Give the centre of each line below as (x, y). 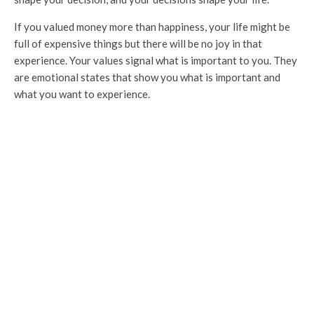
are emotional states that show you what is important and (147, 77)
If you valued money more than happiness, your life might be (152, 27)
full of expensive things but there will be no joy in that (138, 43)
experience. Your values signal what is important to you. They (156, 60)
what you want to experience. (82, 94)
